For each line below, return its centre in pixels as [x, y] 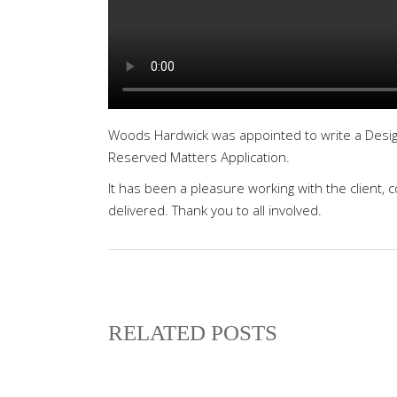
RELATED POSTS [193, 333]
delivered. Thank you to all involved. [215, 210]
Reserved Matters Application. [199, 157]
